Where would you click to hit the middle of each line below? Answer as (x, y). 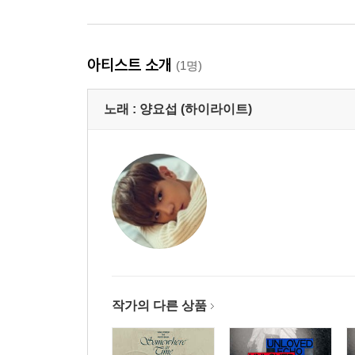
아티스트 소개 (132, 65)
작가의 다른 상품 (159, 305)
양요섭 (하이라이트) (196, 109)
